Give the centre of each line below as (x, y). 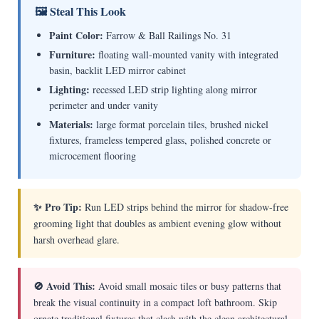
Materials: (71, 125)
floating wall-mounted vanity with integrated (187, 55)
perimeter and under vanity (103, 105)
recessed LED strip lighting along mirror (173, 90)
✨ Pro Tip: (57, 207)
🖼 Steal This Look (80, 11)
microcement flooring (92, 156)
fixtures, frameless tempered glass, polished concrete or (160, 140)
